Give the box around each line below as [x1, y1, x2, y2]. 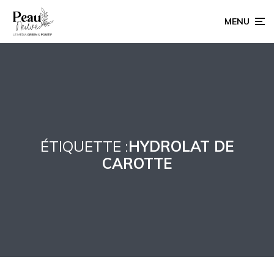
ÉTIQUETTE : [40, 137, 128, 156]
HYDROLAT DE [128, 137, 234, 156]
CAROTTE [102, 154, 172, 173]
